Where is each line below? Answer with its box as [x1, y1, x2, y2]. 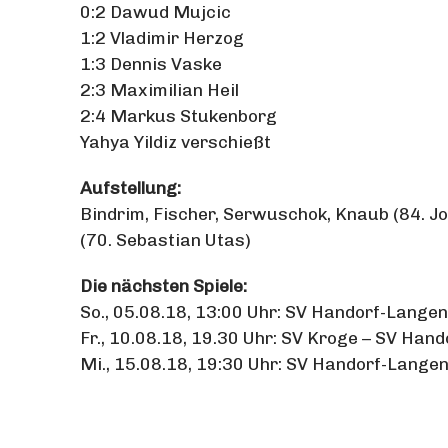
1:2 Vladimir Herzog [80, 27, 244, 48]
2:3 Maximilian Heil [80, 79, 239, 100]
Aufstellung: [80, 177, 181, 198]
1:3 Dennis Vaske [80, 53, 222, 74]
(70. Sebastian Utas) [80, 229, 251, 250]
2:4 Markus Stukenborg [80, 105, 277, 126]
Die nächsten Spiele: [80, 275, 247, 296]
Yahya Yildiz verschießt [80, 131, 271, 152]
